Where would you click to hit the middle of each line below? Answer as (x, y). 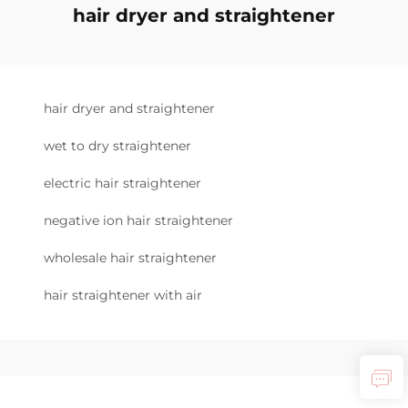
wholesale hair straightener (130, 258)
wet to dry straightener (117, 146)
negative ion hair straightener (138, 220)
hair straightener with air (123, 295)
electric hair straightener (122, 183)
